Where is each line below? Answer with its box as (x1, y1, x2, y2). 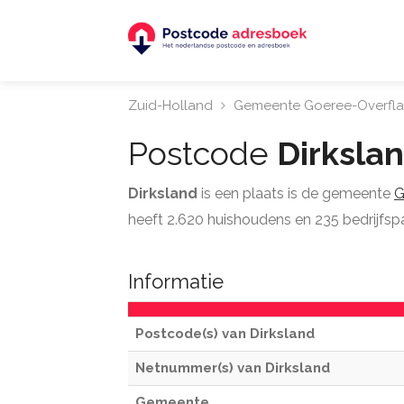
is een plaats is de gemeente (197, 185, 394, 202)
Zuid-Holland (128, 97, 213, 114)
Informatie (128, 270, 224, 293)
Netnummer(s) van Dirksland (135, 360, 330, 376)
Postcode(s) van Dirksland (135, 326, 315, 342)
